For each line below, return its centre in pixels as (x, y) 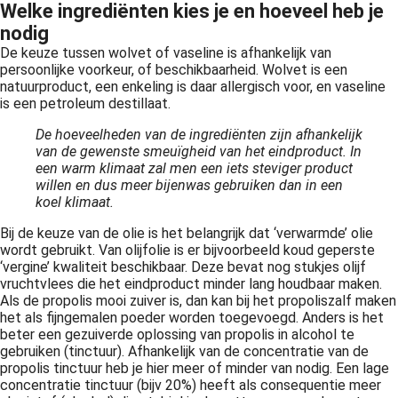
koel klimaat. (75, 202)
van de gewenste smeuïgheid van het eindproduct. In (199, 151)
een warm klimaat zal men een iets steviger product (194, 168)
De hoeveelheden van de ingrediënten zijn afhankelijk (199, 135)
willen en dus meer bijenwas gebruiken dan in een (189, 185)
